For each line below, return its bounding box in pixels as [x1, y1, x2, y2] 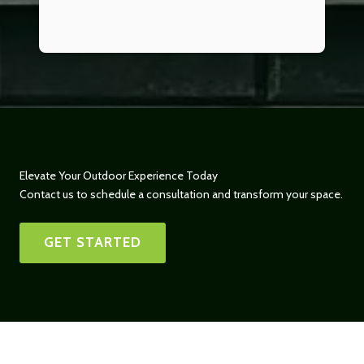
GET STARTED [44, 234, 141, 251]
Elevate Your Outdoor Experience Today [19, 168, 218, 184]
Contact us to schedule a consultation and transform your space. [19, 187, 343, 202]
